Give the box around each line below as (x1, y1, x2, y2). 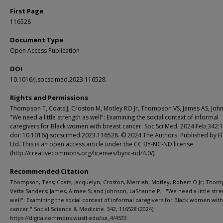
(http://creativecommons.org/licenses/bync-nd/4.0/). (10, 149, 156, 157)
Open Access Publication (10, 46, 80, 55)
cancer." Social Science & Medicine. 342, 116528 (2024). (10, 205, 155, 213)
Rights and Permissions (10, 93, 88, 102)
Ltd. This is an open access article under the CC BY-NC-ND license (10, 140, 193, 148)
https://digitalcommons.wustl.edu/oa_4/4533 (10, 214, 127, 222)
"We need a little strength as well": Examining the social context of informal (10, 113, 219, 121)
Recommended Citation (10, 167, 89, 176)
